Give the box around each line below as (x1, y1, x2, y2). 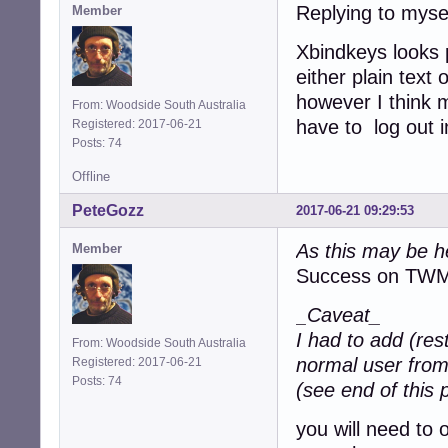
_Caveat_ (296, 304, 381, 326)
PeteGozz (72, 202, 144, 219)
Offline (72, 169, 110, 185)
